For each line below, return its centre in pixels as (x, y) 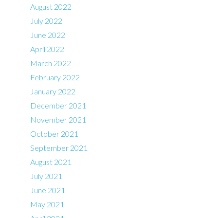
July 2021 (46, 176)
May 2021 (47, 204)
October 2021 (54, 133)
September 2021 (59, 147)
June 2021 (48, 190)
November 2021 (58, 119)
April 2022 (47, 49)
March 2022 (51, 63)
